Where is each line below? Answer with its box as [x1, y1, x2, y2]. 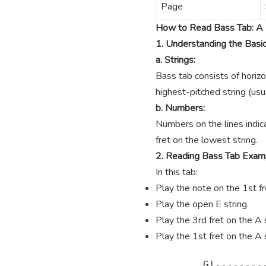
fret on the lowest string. [156, 134, 258, 147]
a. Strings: [156, 53, 195, 67]
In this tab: [156, 166, 198, 179]
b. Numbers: [156, 102, 205, 115]
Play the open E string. [156, 198, 249, 211]
